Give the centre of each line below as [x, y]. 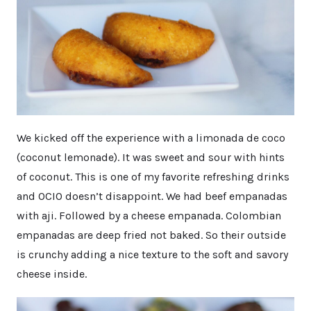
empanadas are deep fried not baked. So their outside [151, 235]
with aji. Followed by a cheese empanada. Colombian [149, 216]
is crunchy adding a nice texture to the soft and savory [152, 255]
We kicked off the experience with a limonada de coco [151, 138]
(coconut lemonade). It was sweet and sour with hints [151, 158]
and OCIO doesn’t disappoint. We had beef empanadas [152, 196]
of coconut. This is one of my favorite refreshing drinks [153, 177]
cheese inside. [52, 274]
